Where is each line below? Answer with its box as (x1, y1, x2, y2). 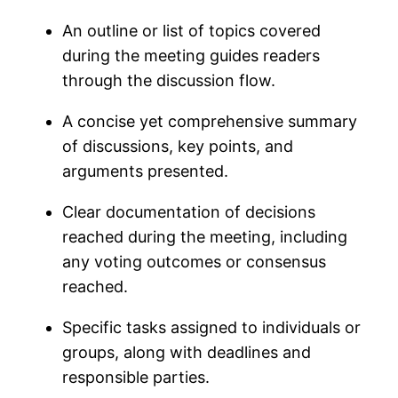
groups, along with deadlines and (62, 342, 312, 362)
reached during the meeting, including (62, 227, 348, 246)
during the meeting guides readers (62, 45, 321, 65)
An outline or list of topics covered (62, 20, 322, 40)
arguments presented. (62, 161, 234, 180)
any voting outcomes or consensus (62, 251, 327, 271)
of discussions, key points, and (62, 136, 294, 155)
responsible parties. (62, 367, 215, 386)
